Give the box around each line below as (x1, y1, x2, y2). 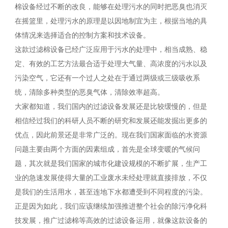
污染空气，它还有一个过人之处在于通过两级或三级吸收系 (14, 74, 200, 82)
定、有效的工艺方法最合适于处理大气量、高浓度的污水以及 (14, 60, 207, 68)
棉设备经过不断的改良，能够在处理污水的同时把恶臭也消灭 (14, 3, 207, 11)
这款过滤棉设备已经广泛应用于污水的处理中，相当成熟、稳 (14, 46, 207, 54)
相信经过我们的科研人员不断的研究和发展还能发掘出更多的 (14, 117, 207, 125)
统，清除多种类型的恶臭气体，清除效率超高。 (14, 89, 164, 97)
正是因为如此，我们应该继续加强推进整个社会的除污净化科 (14, 203, 207, 211)
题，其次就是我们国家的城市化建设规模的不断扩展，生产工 (14, 160, 207, 168)
